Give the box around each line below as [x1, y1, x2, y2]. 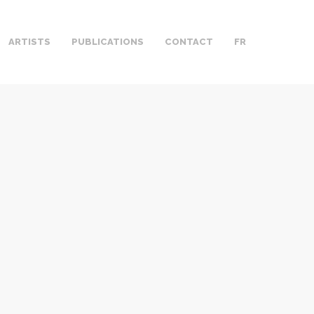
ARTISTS [8, 36, 50, 47]
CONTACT [165, 36, 213, 47]
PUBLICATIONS [71, 36, 144, 47]
